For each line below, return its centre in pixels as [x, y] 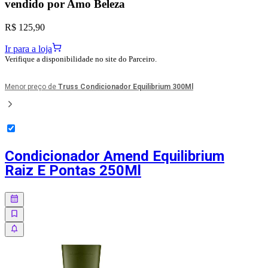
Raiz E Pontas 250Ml [73, 170]
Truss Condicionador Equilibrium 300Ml [126, 86]
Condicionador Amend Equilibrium [115, 156]
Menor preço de [31, 86]
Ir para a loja [28, 48]
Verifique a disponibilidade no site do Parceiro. [81, 59]
